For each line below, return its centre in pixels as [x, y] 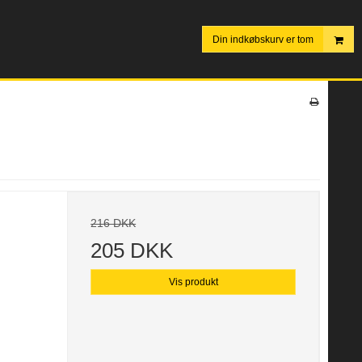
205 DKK [132, 251]
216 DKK [114, 223]
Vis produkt [193, 282]
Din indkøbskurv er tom [263, 39]
